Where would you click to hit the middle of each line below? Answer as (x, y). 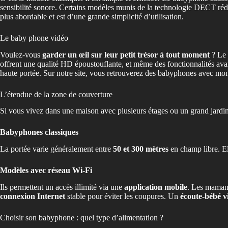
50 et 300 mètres (141, 149)
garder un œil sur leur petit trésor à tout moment (126, 54)
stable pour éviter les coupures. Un (123, 196)
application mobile (156, 187)
